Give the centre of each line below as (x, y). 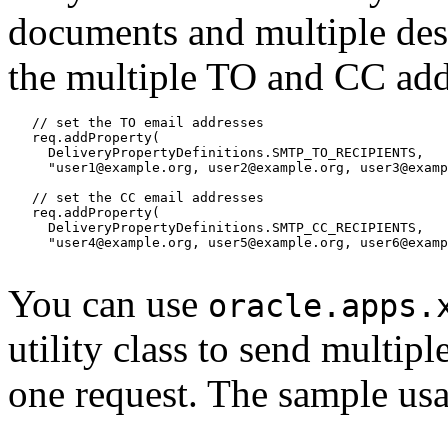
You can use (108, 303)
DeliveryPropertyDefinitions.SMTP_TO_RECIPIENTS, (216, 152)
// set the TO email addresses (136, 122)
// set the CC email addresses (136, 197)
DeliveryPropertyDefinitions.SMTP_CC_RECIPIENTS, (216, 227)
